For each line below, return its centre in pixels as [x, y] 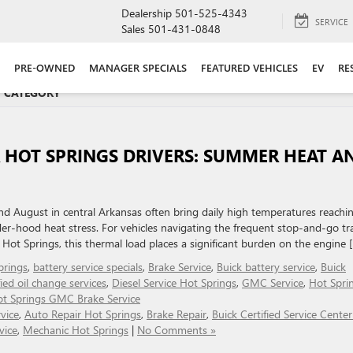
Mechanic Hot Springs [76, 330]
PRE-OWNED [45, 67]
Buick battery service [266, 267]
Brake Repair [176, 314]
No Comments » [176, 330]
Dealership [147, 13]
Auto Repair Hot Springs [83, 314]
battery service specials [88, 267]
